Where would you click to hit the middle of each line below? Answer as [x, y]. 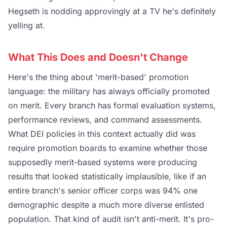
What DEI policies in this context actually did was [102, 134]
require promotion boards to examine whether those [108, 148]
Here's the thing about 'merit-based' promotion [98, 77]
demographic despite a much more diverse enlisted [106, 204]
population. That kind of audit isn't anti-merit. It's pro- [111, 219]
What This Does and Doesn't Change [98, 57]
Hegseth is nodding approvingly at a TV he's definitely [112, 11]
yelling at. [27, 25]
